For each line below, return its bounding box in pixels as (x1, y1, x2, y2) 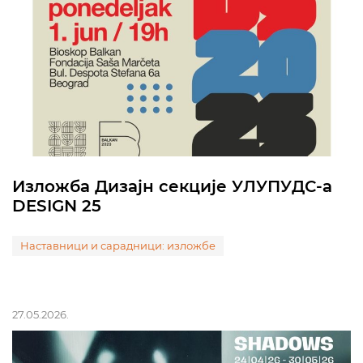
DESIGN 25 (12, 196, 101, 216)
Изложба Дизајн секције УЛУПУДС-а (12, 177, 332, 196)
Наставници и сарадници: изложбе (20, 239, 216, 252)
